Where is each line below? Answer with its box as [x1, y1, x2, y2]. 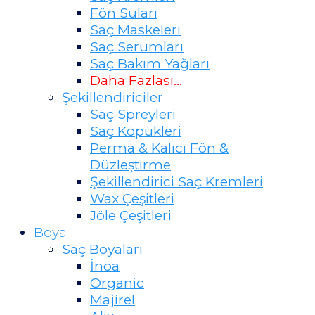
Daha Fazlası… [90, 71, 182, 89]
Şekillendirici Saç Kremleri [90, 172, 263, 190]
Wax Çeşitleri [90, 189, 174, 207]
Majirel [90, 290, 135, 308]
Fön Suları [90, 4, 157, 21]
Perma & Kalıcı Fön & [90, 139, 229, 156]
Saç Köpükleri [90, 122, 181, 139]
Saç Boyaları [62, 240, 143, 257]
